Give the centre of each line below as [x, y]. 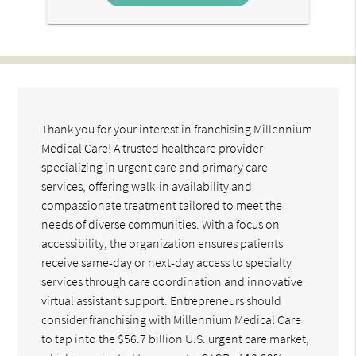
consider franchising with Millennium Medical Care [172, 319]
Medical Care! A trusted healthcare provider [153, 147]
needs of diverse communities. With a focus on [161, 224]
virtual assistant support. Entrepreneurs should [162, 300]
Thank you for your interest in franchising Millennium [177, 128]
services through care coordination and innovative [172, 281]
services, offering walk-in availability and [147, 186]
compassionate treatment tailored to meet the [162, 205]
